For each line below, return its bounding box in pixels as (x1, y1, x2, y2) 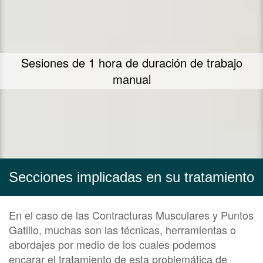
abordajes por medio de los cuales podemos (9, 237, 216, 252)
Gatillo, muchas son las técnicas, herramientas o (9, 222, 236, 238)
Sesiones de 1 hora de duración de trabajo (21, 54, 242, 72)
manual (112, 70, 151, 88)
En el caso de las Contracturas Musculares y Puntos (9, 207, 254, 223)
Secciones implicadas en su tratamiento (9, 169, 254, 186)
